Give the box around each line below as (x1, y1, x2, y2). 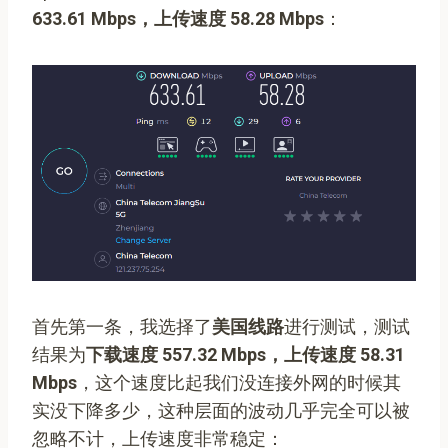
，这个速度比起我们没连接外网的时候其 (77, 371, 401, 393)
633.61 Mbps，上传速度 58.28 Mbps (32, 7, 324, 29)
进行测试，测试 (284, 315, 410, 337)
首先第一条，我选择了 (32, 315, 212, 337)
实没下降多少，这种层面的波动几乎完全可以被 (32, 399, 410, 421)
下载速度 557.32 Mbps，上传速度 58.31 (86, 343, 405, 365)
